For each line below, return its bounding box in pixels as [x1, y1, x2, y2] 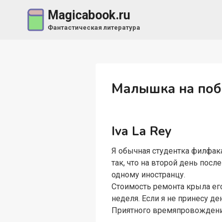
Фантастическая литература [47, 23, 140, 31]
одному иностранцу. [111, 170, 186, 180]
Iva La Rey [111, 122, 172, 140]
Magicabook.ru [47, 8, 130, 23]
